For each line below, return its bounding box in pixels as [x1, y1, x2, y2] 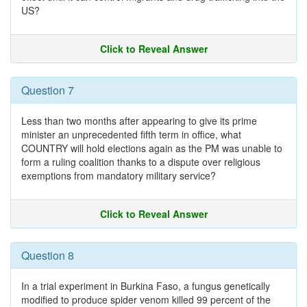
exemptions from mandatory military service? [21, 169, 216, 182]
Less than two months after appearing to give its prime [21, 114, 257, 127]
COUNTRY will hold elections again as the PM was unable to [21, 141, 282, 155]
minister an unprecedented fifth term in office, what [21, 127, 241, 141]
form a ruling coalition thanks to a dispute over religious [21, 155, 260, 169]
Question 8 [21, 247, 74, 263]
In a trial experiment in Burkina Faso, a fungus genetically [21, 279, 270, 293]
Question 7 [21, 82, 74, 98]
